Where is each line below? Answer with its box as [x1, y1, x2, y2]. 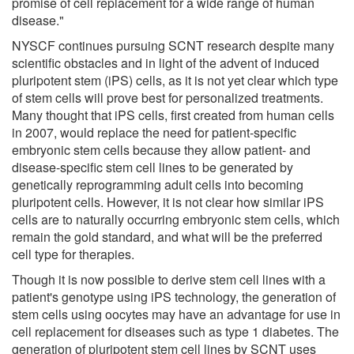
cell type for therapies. [12, 244, 134, 263]
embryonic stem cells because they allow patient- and [12, 140, 311, 159]
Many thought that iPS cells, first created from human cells [12, 105, 334, 124]
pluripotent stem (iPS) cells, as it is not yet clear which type [12, 70, 338, 89]
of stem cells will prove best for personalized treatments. [12, 88, 323, 107]
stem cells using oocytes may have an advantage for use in [12, 304, 341, 323]
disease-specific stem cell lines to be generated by [12, 157, 293, 176]
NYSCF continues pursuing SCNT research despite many [12, 36, 334, 55]
